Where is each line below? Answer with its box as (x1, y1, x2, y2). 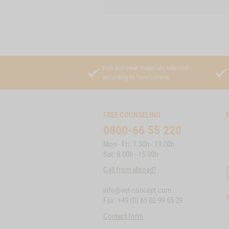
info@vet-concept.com (103, 186, 171, 195)
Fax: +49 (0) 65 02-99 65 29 (103, 196, 182, 205)
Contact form (103, 211, 143, 221)
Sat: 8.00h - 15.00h (103, 150, 158, 159)
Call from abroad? (103, 165, 156, 174)
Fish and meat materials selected (102, 64, 188, 72)
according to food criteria (102, 73, 169, 81)
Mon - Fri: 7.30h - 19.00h (103, 140, 174, 149)
